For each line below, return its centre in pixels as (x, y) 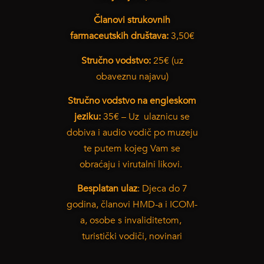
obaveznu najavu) (132, 76)
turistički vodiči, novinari (132, 237)
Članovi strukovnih (132, 20)
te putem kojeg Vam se (132, 148)
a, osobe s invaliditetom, (132, 221)
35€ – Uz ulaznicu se (145, 116)
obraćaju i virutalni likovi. (132, 164)
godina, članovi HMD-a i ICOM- (132, 205)
